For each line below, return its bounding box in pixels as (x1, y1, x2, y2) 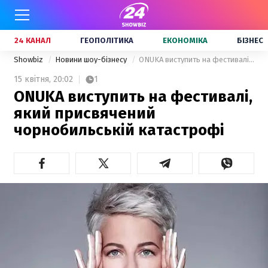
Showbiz (14, 55, 45, 64)
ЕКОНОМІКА (163, 36, 208, 45)
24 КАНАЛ (14, 36, 51, 45)
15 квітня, (14, 74, 51, 84)
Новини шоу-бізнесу (55, 55, 129, 64)
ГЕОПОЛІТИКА (80, 36, 133, 45)
